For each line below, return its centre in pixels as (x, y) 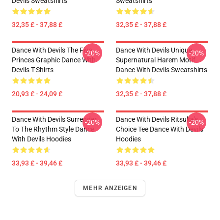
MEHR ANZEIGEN (110, 188)
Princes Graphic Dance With (54, 60)
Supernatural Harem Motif (156, 60)
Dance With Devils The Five (52, 50)
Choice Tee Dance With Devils (160, 129)
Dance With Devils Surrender (54, 119)
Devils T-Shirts (33, 70)
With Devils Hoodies (41, 139)
